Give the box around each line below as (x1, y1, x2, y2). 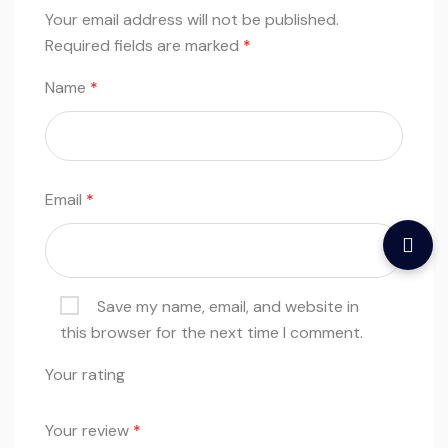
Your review (45, 420, 133, 441)
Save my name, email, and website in (97, 296, 359, 317)
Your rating (45, 364, 125, 385)
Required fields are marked (45, 35, 243, 56)
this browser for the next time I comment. (60, 322, 363, 343)
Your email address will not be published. (45, 9, 339, 30)
